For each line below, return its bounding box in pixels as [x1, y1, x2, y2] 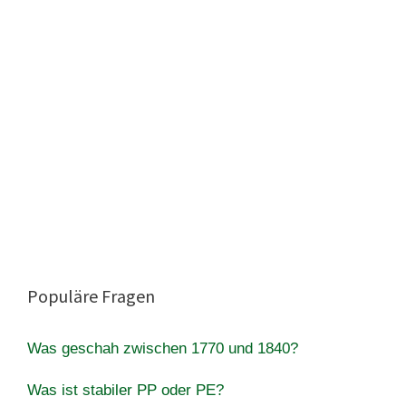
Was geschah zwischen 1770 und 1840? [27, 339, 298, 357]
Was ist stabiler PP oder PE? [27, 381, 224, 399]
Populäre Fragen [27, 284, 155, 307]
